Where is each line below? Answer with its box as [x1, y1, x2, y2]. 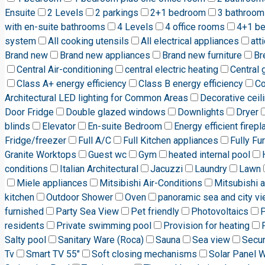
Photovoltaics [191, 206, 248, 217]
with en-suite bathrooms [5, 21, 105, 33]
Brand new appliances [60, 50, 150, 61]
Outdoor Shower [46, 192, 113, 203]
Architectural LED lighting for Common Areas [5, 92, 188, 104]
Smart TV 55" [26, 248, 80, 260]
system [5, 35, 36, 47]
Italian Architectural [60, 163, 138, 174]
